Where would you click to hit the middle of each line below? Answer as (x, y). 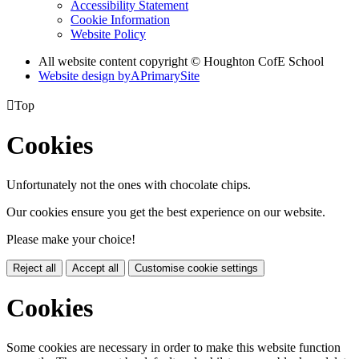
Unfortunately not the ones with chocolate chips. (129, 184)
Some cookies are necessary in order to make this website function (173, 347)
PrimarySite (170, 75)
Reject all (34, 268)
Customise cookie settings (196, 268)
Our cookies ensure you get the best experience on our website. (166, 212)
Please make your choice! (71, 239)
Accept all (95, 268)
